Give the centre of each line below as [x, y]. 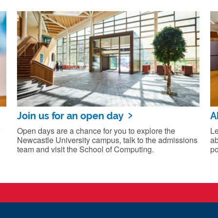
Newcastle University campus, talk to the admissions [108, 140]
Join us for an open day [71, 116]
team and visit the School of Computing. [86, 149]
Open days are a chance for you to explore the [96, 131]
